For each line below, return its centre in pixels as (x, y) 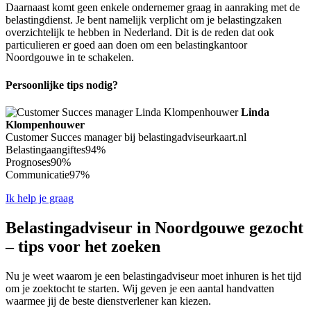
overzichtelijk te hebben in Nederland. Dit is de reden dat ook (140, 33)
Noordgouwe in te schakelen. (70, 58)
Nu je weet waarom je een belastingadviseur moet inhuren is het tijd (153, 276)
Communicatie (37, 174)
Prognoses (28, 162)
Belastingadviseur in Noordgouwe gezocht (154, 227)
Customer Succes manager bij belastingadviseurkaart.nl (126, 137)
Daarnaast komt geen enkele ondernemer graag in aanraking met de (153, 8)
